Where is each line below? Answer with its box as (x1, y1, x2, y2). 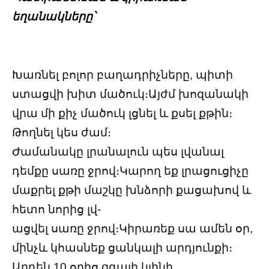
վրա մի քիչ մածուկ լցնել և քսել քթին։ (12, 106, 232, 119)
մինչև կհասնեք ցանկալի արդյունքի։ (12, 241, 232, 254)
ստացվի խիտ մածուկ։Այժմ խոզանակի (12, 87, 249, 100)
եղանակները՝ (12, 10, 95, 23)
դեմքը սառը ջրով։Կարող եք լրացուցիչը (12, 164, 249, 177)
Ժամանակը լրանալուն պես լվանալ (12, 145, 224, 158)
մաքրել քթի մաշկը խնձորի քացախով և (12, 183, 251, 196)
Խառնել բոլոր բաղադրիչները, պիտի (12, 68, 233, 81)
